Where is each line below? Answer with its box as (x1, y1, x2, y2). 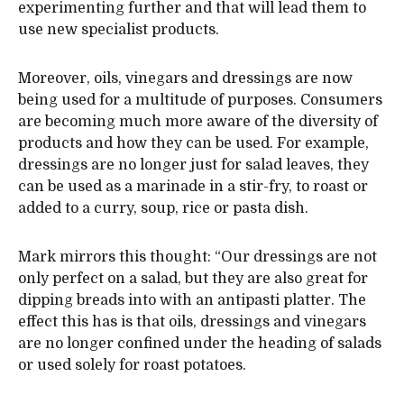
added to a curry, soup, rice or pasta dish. (18, 200, 308, 216)
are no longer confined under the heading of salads (18, 335, 381, 352)
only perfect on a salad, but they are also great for (18, 271, 368, 287)
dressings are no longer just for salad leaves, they (18, 157, 369, 173)
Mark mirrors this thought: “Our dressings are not (18, 249, 377, 265)
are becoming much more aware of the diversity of (18, 114, 378, 130)
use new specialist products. (18, 22, 219, 38)
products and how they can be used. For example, (18, 135, 369, 151)
